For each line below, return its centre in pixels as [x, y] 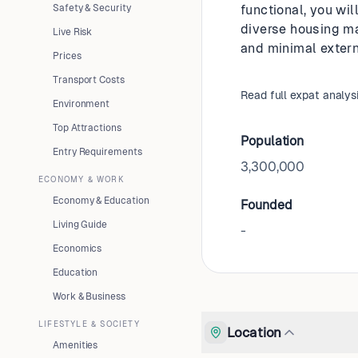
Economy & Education [101, 201]
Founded [267, 205]
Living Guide [80, 225]
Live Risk [73, 32]
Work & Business [89, 296]
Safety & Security [92, 8]
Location [255, 332]
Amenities [76, 345]
